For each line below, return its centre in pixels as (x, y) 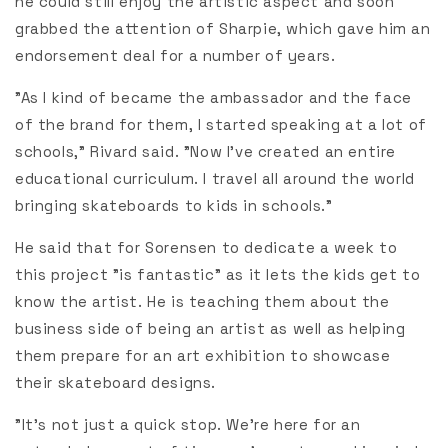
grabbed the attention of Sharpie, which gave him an (223, 29)
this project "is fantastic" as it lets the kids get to (218, 275)
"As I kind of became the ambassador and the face (213, 98)
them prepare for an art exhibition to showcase (203, 356)
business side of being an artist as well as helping (210, 329)
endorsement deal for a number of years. (175, 56)
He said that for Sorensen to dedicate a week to (206, 248)
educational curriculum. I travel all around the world (215, 179)
